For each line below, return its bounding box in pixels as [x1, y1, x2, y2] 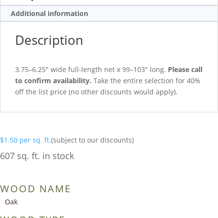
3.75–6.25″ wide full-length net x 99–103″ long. [15, 64, 168, 74]
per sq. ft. [19, 135, 51, 145]
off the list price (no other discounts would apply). [15, 87, 178, 96]
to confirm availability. [15, 75, 91, 85]
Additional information [11, 9, 88, 18]
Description [15, 31, 83, 49]
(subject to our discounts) [51, 135, 134, 145]
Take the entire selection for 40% [91, 75, 200, 85]
